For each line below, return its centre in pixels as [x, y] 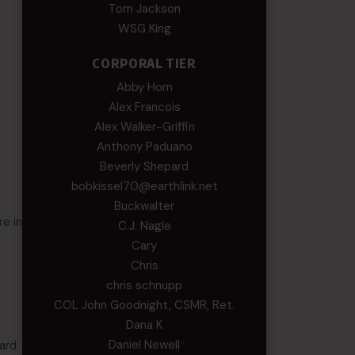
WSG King [144, 29]
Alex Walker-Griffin [144, 127]
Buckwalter [145, 206]
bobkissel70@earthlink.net [144, 186]
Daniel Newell [145, 345]
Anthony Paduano [144, 147]
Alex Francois [144, 107]
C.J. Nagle [144, 226]
